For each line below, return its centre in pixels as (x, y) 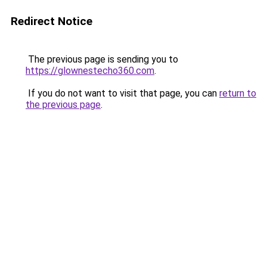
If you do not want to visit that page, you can (122, 93)
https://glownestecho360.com (90, 71)
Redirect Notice (52, 21)
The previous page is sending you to (102, 59)
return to (238, 93)
